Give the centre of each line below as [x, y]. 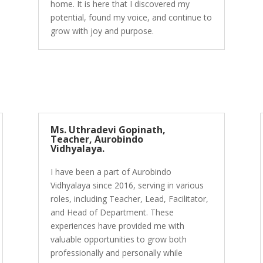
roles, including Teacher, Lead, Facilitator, [129, 199]
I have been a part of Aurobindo [111, 172]
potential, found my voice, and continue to [131, 17]
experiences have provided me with [117, 226]
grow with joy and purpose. [102, 31]
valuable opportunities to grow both [118, 240]
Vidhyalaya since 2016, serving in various [127, 186]
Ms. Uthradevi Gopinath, [108, 130]
